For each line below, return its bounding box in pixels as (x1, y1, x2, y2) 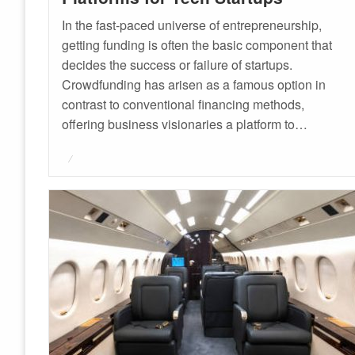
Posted (68, 151, 92, 162)
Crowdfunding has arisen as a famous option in (62, 75, 326, 94)
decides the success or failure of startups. (62, 55, 293, 74)
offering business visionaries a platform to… (62, 115, 308, 134)
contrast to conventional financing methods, (62, 95, 305, 114)
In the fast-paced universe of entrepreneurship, (62, 16, 323, 35)
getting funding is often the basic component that (62, 36, 333, 55)
